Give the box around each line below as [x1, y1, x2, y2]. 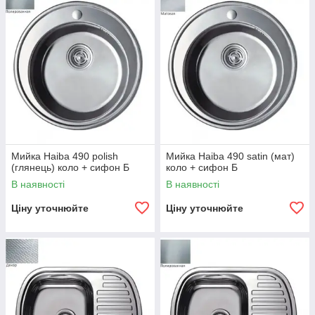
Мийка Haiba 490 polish [11, 150, 118, 162]
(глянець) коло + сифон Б [11, 162, 129, 173]
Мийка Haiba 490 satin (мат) [166, 150, 295, 162]
